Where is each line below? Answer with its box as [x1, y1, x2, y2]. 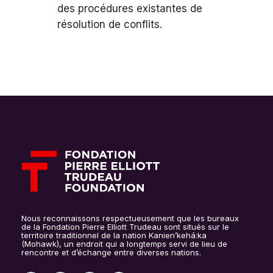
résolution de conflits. [57, 18, 162, 30]
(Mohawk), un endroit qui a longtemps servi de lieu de [21, 239, 227, 249]
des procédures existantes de [57, 2, 202, 15]
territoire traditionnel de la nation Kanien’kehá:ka [21, 230, 207, 240]
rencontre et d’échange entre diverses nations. [21, 247, 201, 257]
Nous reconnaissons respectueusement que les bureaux [21, 213, 239, 223]
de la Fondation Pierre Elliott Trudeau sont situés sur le [21, 222, 229, 232]
